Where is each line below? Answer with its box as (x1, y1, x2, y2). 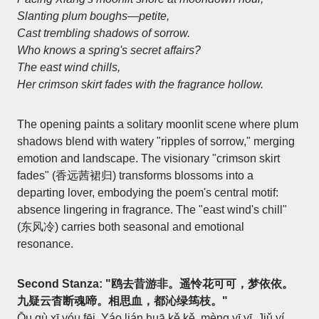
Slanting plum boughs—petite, (17, 10, 169, 22)
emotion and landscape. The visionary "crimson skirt (17, 152, 280, 164)
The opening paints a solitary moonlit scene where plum (17, 118, 298, 130)
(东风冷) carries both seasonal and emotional (17, 221, 244, 233)
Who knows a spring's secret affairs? (17, 44, 201, 56)
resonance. (17, 238, 73, 250)
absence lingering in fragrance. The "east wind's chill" (17, 204, 287, 216)
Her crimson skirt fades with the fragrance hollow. (17, 78, 263, 90)
